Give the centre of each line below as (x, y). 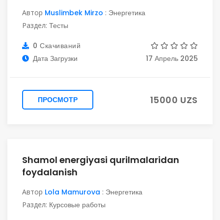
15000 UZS (174, 100)
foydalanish (50, 172)
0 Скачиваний (55, 46)
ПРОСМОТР (58, 100)
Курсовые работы (77, 205)
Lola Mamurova (72, 192)
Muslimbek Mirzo (74, 13)
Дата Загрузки (55, 58)
